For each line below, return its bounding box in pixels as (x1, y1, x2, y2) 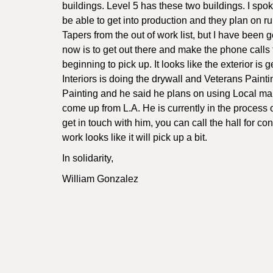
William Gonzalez (62, 174, 138, 184)
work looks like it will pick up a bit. (62, 132, 207, 143)
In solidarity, (62, 153, 113, 163)
